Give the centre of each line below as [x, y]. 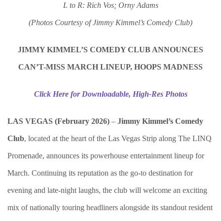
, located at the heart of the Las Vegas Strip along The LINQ [118, 138]
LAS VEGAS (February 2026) [58, 121]
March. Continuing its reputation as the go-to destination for [100, 173]
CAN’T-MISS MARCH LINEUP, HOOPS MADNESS [110, 67]
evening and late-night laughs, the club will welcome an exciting [107, 190]
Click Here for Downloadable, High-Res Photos [110, 94]
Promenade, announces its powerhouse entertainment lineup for [106, 156]
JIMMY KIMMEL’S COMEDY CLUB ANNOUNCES [110, 50]
